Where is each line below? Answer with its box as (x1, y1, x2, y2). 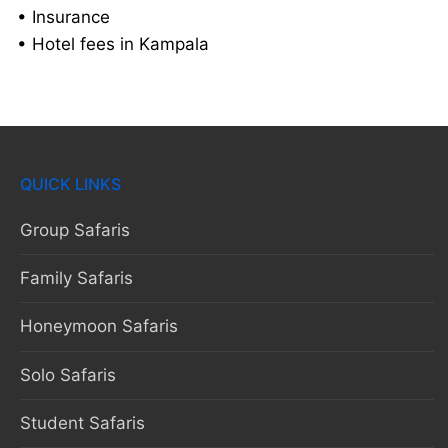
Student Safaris (20, 413, 145, 434)
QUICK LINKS (20, 173, 121, 194)
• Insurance (17, 6, 110, 27)
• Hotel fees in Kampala (17, 33, 209, 54)
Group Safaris (20, 219, 130, 240)
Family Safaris (20, 268, 133, 289)
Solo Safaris (20, 364, 116, 385)
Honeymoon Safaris (20, 316, 178, 337)
